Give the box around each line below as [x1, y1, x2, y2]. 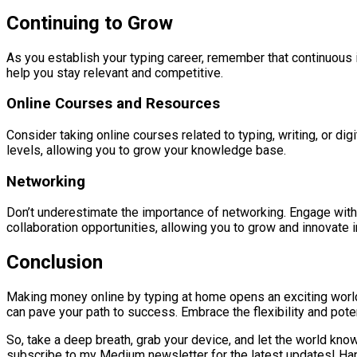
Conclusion [6, 251, 103, 274]
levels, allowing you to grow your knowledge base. [6, 143, 286, 158]
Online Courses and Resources [6, 95, 220, 113]
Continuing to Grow [6, 11, 173, 34]
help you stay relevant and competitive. [6, 65, 223, 80]
